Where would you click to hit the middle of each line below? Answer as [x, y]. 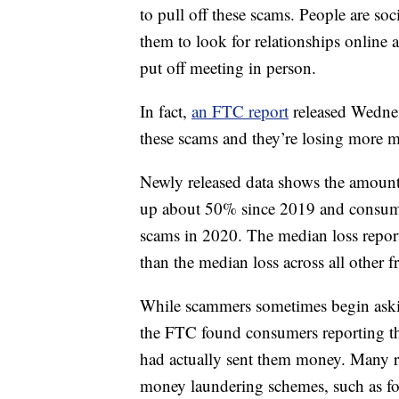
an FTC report [240, 110]
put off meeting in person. [228, 67]
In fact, [166, 110]
